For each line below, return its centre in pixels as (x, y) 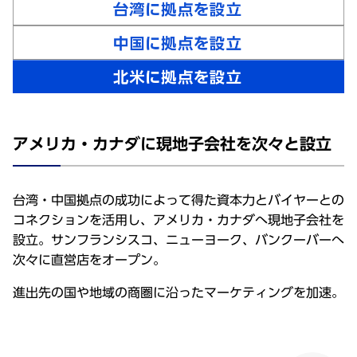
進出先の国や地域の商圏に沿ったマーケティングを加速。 (178, 292)
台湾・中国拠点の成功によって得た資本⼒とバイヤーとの (178, 200)
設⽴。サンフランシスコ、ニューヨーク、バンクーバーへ (178, 239)
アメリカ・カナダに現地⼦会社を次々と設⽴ (172, 143)
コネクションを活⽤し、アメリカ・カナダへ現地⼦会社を (178, 220)
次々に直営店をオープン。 (89, 259)
